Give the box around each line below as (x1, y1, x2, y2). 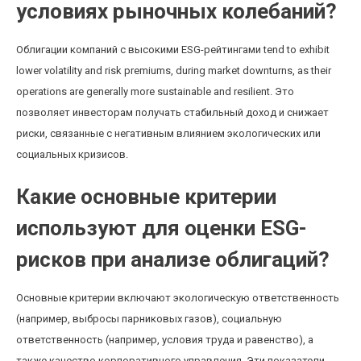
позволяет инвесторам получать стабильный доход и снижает (16, 106, 329, 118)
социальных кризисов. (16, 148, 128, 160)
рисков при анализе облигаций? (16, 247, 330, 272)
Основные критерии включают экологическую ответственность (16, 292, 339, 304)
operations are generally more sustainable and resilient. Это (16, 85, 294, 98)
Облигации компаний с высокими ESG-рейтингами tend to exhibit (16, 44, 330, 56)
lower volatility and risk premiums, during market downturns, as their (16, 64, 331, 77)
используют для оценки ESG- (16, 216, 307, 240)
